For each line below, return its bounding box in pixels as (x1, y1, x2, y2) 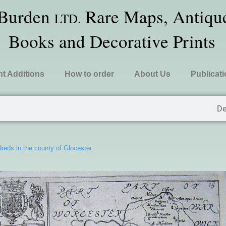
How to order (64, 70, 114, 78)
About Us (134, 70, 171, 78)
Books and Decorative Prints (9, 29, 216, 53)
